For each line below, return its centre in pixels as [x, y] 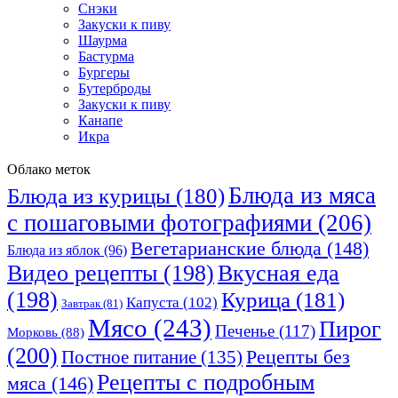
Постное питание [129, 358]
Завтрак [81, 304]
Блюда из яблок [54, 251]
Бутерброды [115, 89]
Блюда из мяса [302, 196]
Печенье [245, 331]
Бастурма [106, 57]
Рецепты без [298, 357]
